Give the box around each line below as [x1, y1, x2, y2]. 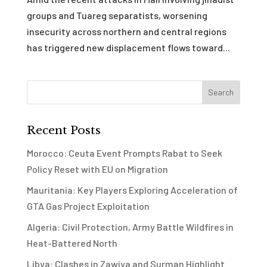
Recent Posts [26, 123, 101, 137]
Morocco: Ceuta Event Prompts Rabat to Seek [26, 147, 222, 159]
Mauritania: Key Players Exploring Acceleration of [26, 184, 238, 195]
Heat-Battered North [26, 237, 117, 249]
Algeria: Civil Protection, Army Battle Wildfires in [26, 221, 234, 232]
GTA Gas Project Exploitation [26, 200, 150, 212]
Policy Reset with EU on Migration [26, 163, 168, 175]
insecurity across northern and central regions [26, 25, 226, 37]
